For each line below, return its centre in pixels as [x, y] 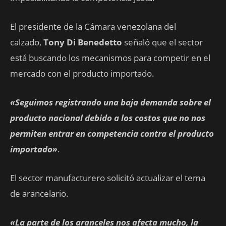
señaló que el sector [162, 42]
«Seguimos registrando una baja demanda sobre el [110, 102]
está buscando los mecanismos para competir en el [110, 58]
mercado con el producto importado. [82, 73]
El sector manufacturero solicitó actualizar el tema [108, 178]
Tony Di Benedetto [82, 42]
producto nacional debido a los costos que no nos [108, 118]
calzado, [26, 42]
